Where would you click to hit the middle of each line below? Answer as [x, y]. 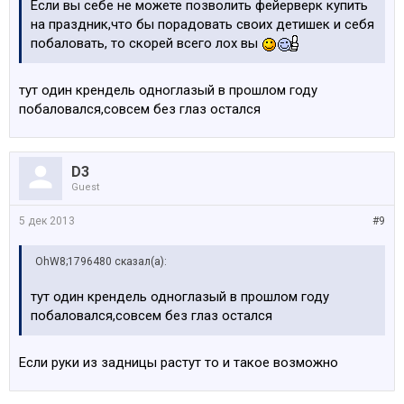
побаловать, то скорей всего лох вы [146, 43]
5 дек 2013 [47, 221]
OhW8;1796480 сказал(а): [101, 262]
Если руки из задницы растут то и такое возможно [179, 363]
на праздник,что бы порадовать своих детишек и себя [202, 24]
